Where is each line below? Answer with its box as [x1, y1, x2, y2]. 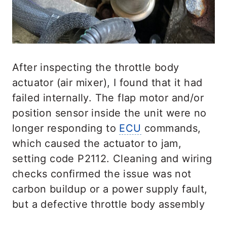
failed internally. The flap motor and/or [12, 91, 204, 104]
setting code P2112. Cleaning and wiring [12, 152, 212, 165]
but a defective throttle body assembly [12, 198, 205, 210]
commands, [141, 122, 201, 134]
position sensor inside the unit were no [12, 106, 207, 119]
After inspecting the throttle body [12, 61, 179, 73]
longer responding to [12, 122, 120, 134]
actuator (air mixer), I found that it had [12, 76, 203, 89]
